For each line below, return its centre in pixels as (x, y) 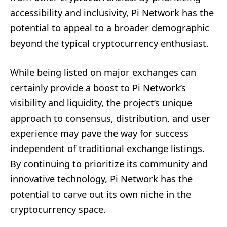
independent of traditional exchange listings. (107, 148)
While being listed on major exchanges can (103, 72)
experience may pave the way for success (99, 133)
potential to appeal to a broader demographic (110, 28)
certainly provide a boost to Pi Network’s (98, 87)
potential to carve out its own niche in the (101, 194)
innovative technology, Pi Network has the (101, 179)
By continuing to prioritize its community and (109, 163)
